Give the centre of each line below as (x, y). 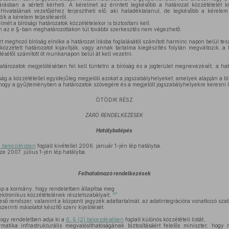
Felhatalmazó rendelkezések (114, 173)
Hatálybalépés (114, 130)
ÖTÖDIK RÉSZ (114, 100)
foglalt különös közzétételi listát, (164, 219)
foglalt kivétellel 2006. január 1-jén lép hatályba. (98, 146)
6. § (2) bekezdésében (95, 219)
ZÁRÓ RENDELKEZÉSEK (114, 115)
